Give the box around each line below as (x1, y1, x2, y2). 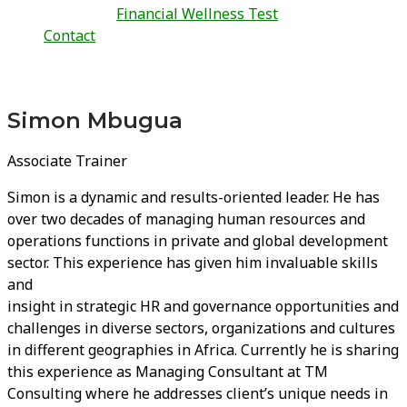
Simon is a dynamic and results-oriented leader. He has (7, 186, 380, 207)
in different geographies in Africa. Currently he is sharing (7, 339, 399, 360)
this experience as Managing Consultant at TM (7, 361, 328, 382)
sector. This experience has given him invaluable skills (7, 252, 378, 273)
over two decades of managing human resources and (7, 208, 365, 229)
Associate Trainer (7, 150, 127, 171)
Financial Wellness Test (116, 4, 278, 24)
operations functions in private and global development (7, 230, 388, 251)
